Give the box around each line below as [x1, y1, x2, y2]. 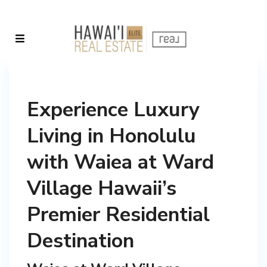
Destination [27, 227, 134, 254]
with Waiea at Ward [27, 148, 214, 176]
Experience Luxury [27, 96, 200, 123]
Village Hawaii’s [27, 175, 176, 202]
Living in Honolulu [27, 122, 196, 150]
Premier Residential [27, 201, 210, 228]
